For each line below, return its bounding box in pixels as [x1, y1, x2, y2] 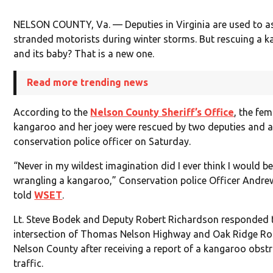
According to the [13, 107, 91, 118]
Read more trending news [27, 77, 149, 88]
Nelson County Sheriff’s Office [90, 107, 235, 118]
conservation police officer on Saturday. [13, 136, 191, 147]
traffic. [13, 258, 44, 269]
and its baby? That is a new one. [13, 48, 155, 60]
